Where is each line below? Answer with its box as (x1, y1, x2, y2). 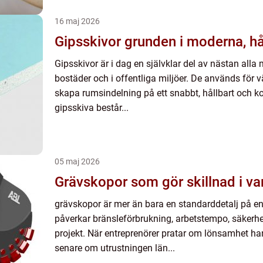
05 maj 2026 (55, 157, 100, 166)
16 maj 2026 (55, 16, 100, 26)
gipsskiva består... (55, 102, 129, 113)
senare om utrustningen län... (55, 242, 175, 254)
